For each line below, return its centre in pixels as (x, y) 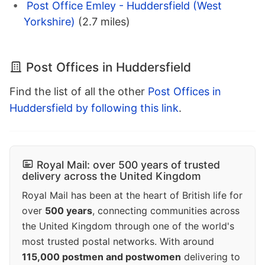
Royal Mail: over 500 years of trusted (128, 165)
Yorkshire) (49, 22)
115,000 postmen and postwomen (101, 257)
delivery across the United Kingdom (112, 176)
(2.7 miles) (104, 22)
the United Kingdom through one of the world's (128, 226)
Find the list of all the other (79, 92)
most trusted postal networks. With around (118, 242)
